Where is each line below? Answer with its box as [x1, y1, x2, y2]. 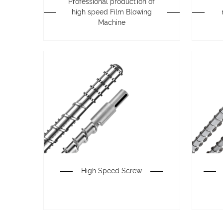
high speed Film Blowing [71, 8, 152, 16]
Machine [98, 18, 125, 27]
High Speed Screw [81, 167, 142, 175]
